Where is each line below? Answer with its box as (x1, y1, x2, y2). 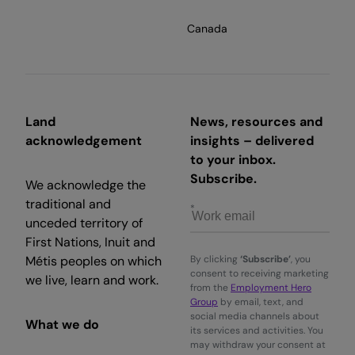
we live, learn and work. (25, 271, 158, 288)
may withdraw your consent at (190, 338, 326, 351)
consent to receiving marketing (190, 266, 329, 280)
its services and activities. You (190, 323, 323, 337)
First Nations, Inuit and (25, 233, 155, 250)
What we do (25, 315, 99, 333)
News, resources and (190, 113, 323, 130)
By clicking (190, 252, 240, 265)
